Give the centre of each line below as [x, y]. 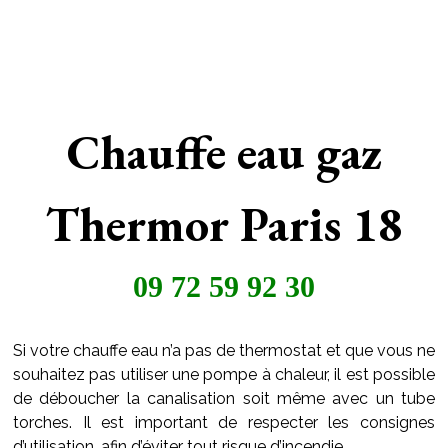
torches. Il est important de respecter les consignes [224, 422]
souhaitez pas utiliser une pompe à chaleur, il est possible [224, 374]
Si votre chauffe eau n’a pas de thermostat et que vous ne [224, 350]
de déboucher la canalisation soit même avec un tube [224, 398]
